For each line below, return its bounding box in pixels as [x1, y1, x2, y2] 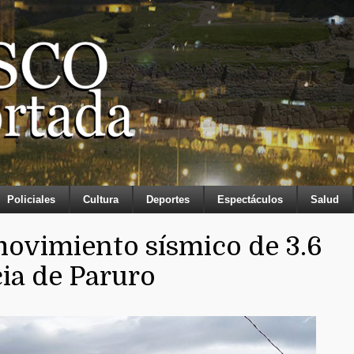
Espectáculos [217, 194, 283, 205]
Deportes [146, 194, 190, 205]
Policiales [7, 194, 55, 205]
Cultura [83, 194, 119, 205]
